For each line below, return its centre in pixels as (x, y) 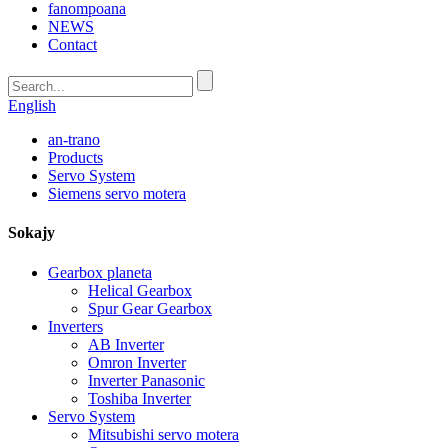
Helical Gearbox (140, 290)
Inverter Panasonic (146, 380)
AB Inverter (126, 344)
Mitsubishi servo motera (163, 434)
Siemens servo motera (117, 193)
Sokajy (31, 233)
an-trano (74, 139)
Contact (72, 44)
